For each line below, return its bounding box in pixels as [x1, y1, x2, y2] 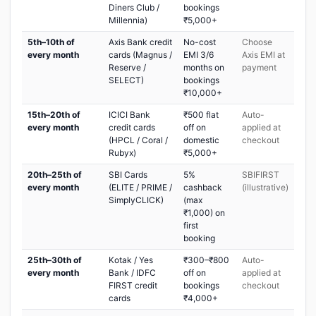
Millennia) [109, 15, 147, 25]
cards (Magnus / [109, 49, 172, 60]
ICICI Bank [109, 109, 150, 120]
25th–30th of [28, 255, 82, 265]
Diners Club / [109, 2, 159, 13]
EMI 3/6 [183, 49, 214, 60]
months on [183, 62, 224, 73]
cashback [183, 182, 222, 193]
